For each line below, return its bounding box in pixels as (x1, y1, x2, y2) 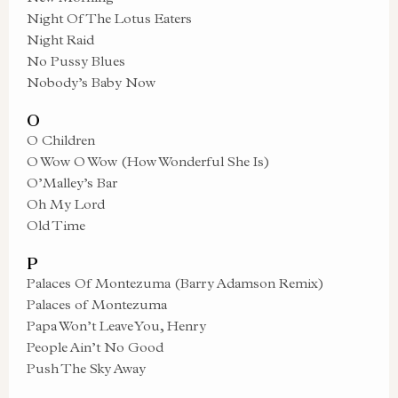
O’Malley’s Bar (27, 174, 117, 191)
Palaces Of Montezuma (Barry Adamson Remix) (27, 275, 324, 291)
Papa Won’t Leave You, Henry (27, 317, 206, 334)
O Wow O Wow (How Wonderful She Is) (27, 153, 270, 170)
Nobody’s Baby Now (27, 74, 155, 91)
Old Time (27, 217, 85, 234)
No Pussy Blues (27, 52, 125, 69)
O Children (27, 131, 95, 148)
